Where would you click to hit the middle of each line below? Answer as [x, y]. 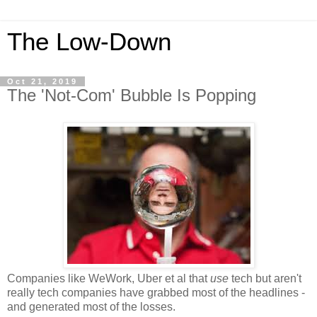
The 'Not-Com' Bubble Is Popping [132, 95]
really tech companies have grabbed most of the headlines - [156, 292]
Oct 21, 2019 [42, 81]
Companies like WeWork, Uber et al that [109, 278]
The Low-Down [89, 42]
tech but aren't [266, 278]
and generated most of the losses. [91, 306]
